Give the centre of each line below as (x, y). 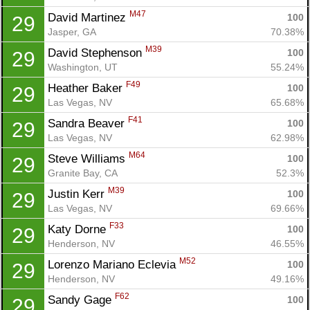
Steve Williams (88, 158)
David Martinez (89, 17)
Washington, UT (83, 67)
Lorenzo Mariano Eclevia (113, 264)
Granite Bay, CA (83, 173)
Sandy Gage (81, 300)
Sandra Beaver (88, 123)
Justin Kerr (78, 194)
